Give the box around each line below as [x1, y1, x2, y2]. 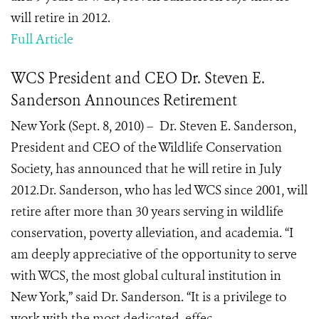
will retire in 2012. [11, 9, 110, 26]
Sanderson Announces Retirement [11, 90, 237, 110]
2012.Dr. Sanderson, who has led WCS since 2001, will [11, 182, 308, 199]
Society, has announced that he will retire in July [11, 160, 281, 177]
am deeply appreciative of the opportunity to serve [11, 246, 297, 263]
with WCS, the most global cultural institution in [11, 267, 281, 284]
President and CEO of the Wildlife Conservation [11, 139, 282, 156]
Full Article [11, 31, 73, 48]
